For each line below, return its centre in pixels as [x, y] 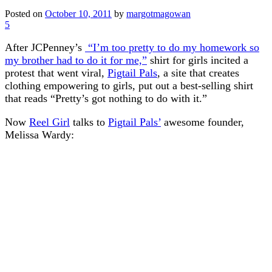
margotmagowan [158, 13]
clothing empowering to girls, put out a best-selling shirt [129, 85]
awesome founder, [202, 122]
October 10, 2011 [78, 13]
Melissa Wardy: [39, 134]
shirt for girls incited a [198, 60]
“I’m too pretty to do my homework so [172, 47]
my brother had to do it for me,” [76, 60]
